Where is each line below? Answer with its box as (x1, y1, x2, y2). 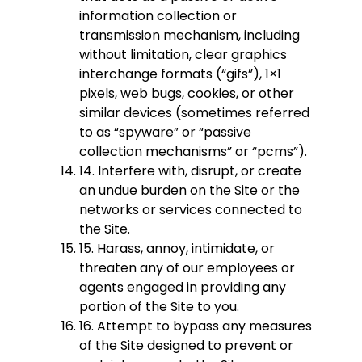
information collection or (79, 6, 237, 26)
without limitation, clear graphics (79, 45, 287, 65)
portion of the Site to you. (79, 297, 239, 317)
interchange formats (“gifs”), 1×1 (79, 65, 281, 84)
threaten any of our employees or (79, 259, 295, 278)
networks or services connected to (79, 200, 302, 220)
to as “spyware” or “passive (79, 123, 251, 142)
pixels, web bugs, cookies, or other (79, 84, 294, 103)
